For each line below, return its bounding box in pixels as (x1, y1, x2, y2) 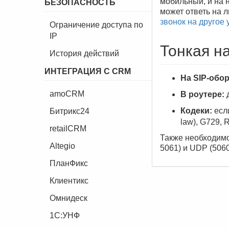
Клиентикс (50, 176, 88, 185)
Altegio (50, 142, 75, 150)
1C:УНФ (50, 211, 80, 220)
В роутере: (180, 89, 224, 99)
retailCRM (50, 124, 86, 133)
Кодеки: (180, 106, 212, 115)
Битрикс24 (50, 107, 89, 116)
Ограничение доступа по (50, 20, 143, 29)
